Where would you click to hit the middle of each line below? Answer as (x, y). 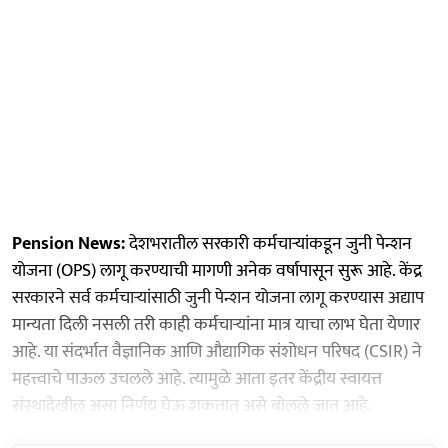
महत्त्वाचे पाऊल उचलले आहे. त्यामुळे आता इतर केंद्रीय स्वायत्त (197, 378)
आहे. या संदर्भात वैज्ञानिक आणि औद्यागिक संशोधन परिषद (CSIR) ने (217, 351)
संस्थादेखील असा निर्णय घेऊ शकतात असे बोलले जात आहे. (192, 405)
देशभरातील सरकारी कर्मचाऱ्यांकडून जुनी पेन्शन (268, 243)
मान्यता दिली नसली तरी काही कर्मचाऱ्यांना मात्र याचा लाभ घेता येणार (216, 324)
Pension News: (68, 243)
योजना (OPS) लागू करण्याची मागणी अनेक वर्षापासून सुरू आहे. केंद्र (217, 270)
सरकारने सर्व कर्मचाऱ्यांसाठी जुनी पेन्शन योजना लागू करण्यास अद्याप (218, 297)
